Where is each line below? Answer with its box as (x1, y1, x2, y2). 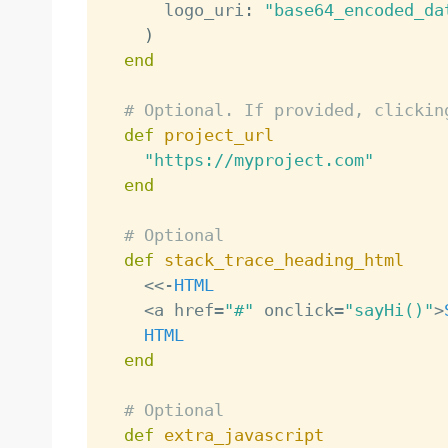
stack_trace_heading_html (163, 249, 404, 270)
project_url (163, 124, 274, 145)
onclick (253, 299, 334, 320)
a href (153, 299, 214, 320)
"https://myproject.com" (143, 149, 374, 170)
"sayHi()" (343, 299, 434, 320)
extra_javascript (163, 424, 324, 445)
